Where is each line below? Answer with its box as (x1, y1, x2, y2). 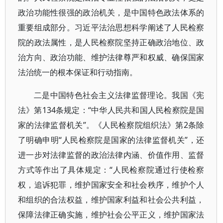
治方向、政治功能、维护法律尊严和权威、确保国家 (18, 52, 205, 63)
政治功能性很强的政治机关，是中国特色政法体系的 (18, 7, 205, 18)
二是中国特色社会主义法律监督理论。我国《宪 (34, 90, 205, 101)
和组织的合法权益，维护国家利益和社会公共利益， (18, 194, 205, 205)
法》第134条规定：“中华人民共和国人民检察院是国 (18, 105, 205, 115)
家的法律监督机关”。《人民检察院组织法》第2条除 (18, 119, 205, 130)
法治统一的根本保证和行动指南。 (18, 67, 137, 78)
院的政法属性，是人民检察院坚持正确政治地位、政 (18, 37, 205, 48)
